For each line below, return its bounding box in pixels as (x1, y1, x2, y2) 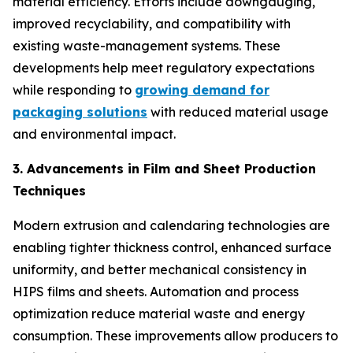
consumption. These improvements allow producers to (13, 327, 338, 344)
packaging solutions (13, 103, 147, 120)
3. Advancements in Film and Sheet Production (13, 160, 316, 176)
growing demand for (135, 81, 269, 98)
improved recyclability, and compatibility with (13, 15, 291, 32)
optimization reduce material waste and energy (13, 305, 305, 321)
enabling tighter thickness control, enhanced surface (13, 239, 332, 255)
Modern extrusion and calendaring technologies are (13, 217, 330, 233)
